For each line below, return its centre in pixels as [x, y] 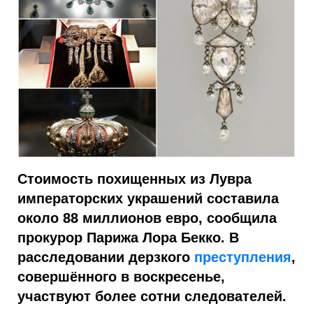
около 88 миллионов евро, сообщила [147, 218]
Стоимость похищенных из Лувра [134, 179]
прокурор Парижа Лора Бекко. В [128, 238]
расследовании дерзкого [106, 257]
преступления [243, 257]
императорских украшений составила [148, 198]
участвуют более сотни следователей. [152, 296]
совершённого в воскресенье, [121, 277]
